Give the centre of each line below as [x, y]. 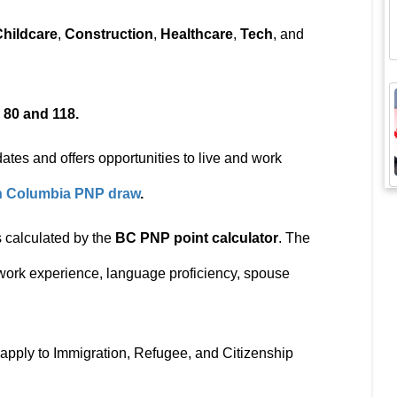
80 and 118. [41, 114]
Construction [109, 34]
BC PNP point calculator [197, 238]
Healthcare [197, 34]
